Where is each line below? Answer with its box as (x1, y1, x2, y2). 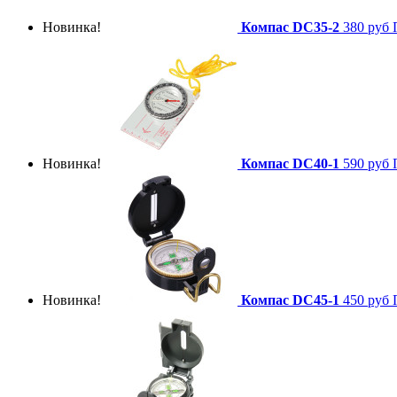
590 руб (343, 155, 389, 171)
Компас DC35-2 (241, 19, 339, 35)
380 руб (343, 19, 389, 35)
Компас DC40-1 (241, 155, 339, 171)
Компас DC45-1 (241, 292, 339, 307)
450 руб (343, 292, 389, 307)
